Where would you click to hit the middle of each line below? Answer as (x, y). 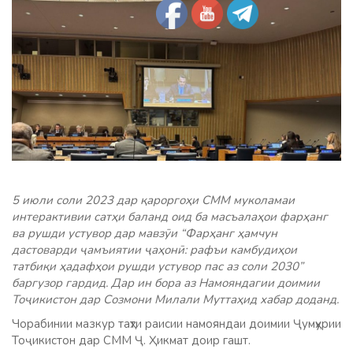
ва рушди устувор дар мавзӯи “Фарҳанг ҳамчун (145, 234)
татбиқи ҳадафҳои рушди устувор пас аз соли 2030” (158, 267)
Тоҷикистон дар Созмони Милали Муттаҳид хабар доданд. (175, 300)
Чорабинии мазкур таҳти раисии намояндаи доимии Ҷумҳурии (176, 324)
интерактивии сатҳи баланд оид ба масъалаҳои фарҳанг (170, 217)
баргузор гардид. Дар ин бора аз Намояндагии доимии (166, 283)
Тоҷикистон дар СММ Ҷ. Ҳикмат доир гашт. (131, 341)
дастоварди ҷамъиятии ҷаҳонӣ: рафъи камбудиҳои (154, 250)
